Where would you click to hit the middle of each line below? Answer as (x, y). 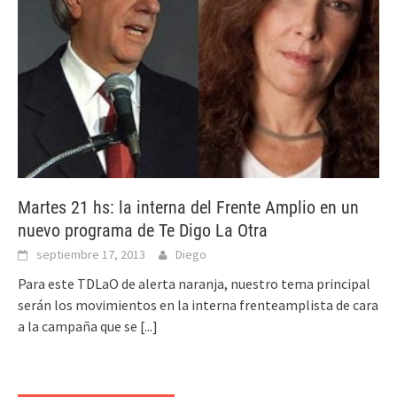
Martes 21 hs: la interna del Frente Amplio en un (188, 207)
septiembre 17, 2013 (91, 254)
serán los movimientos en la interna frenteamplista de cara (198, 304)
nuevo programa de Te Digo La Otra (143, 230)
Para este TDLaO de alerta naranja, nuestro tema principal (194, 283)
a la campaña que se (79, 326)
